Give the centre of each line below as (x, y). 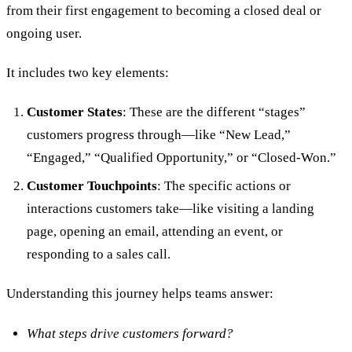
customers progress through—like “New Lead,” (158, 135)
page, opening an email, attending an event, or (154, 232)
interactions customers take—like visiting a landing (170, 209)
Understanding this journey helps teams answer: (140, 294)
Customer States (74, 112)
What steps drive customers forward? (130, 333)
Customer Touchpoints (92, 186)
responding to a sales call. (98, 255)
